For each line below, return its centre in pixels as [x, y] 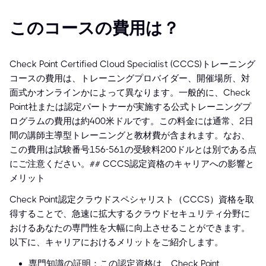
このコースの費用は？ [94, 28]
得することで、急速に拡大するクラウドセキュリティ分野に [130, 214]
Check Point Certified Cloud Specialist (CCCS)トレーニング [132, 64]
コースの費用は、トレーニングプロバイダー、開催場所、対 [130, 79]
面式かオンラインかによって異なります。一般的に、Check [130, 93]
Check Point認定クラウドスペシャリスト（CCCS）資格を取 [132, 200]
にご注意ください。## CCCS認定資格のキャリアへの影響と [132, 164]
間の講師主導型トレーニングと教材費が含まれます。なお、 [130, 136]
